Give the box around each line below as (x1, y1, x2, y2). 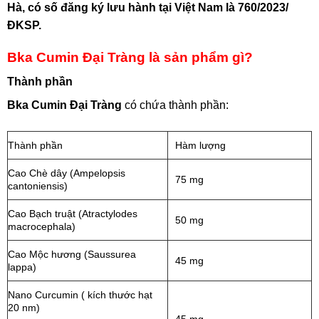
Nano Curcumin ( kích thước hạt (8, 289, 152, 301)
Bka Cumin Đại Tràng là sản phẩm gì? (7, 49, 253, 65)
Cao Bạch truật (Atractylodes (8, 208, 137, 220)
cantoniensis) (8, 180, 68, 192)
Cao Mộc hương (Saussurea (8, 249, 136, 261)
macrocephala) (8, 221, 75, 233)
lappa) (8, 261, 36, 273)
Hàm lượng (175, 140, 226, 152)
